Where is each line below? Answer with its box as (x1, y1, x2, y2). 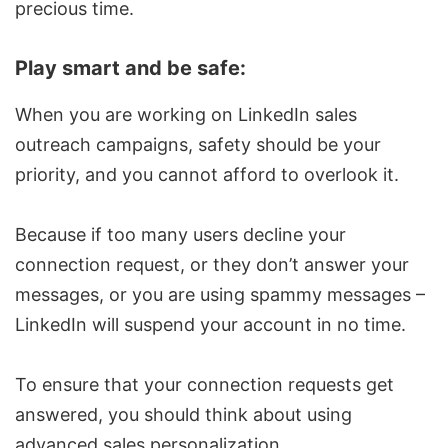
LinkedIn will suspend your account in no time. (15, 314, 406, 336)
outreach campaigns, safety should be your (15, 134, 381, 156)
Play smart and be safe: (15, 56, 246, 81)
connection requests (187, 374, 361, 396)
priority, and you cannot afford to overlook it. (15, 164, 399, 186)
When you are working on (15, 104, 238, 126)
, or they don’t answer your (180, 254, 409, 276)
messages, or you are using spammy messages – (15, 284, 425, 306)
